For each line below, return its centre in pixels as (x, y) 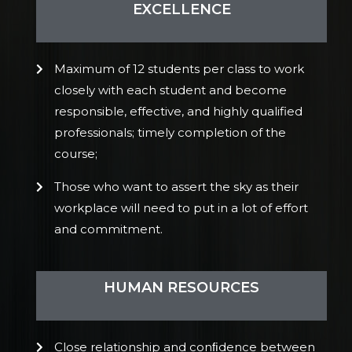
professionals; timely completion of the (170, 132)
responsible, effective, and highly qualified (178, 111)
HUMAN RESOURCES (181, 287)
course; (75, 153)
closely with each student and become (170, 90)
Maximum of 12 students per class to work (179, 68)
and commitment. (108, 229)
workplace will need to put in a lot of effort (181, 207)
